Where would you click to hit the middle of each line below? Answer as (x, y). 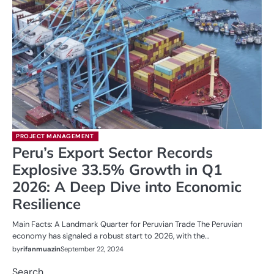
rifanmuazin (40, 249)
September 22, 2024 (92, 249)
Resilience (46, 203)
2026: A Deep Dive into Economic (127, 186)
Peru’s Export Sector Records (113, 152)
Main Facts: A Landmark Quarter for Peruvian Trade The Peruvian (127, 224)
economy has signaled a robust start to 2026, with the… (111, 235)
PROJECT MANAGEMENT (55, 136)
